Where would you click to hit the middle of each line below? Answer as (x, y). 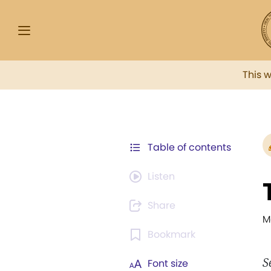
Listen (161, 176)
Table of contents (189, 147)
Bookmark (171, 234)
